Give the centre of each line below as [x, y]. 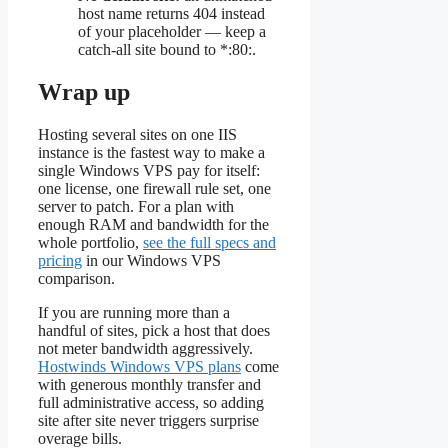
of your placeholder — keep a [172, 31]
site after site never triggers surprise [148, 420]
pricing [60, 260]
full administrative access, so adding [151, 402]
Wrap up [84, 91]
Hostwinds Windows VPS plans [139, 366]
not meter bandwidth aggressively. [145, 348]
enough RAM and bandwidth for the [153, 224]
